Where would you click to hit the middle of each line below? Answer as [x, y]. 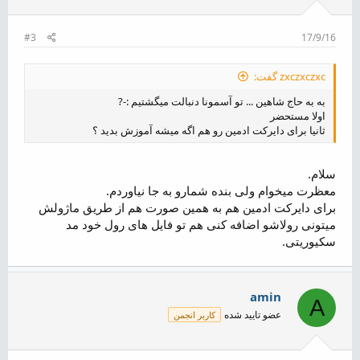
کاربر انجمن [194, 315]
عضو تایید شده [253, 315]
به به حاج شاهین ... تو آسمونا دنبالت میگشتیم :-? [222, 101]
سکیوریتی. [309, 241]
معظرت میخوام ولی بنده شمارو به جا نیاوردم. [221, 190]
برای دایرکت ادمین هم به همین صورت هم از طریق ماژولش [187, 207]
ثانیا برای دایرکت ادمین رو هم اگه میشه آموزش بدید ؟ [209, 130]
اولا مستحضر [298, 115]
